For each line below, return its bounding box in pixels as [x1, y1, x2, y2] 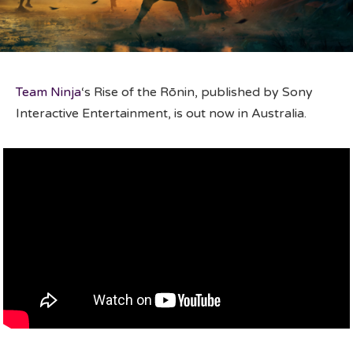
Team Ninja [16, 84, 81, 101]
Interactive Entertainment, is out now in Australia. [16, 106, 307, 122]
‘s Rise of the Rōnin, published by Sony [81, 84, 313, 101]
